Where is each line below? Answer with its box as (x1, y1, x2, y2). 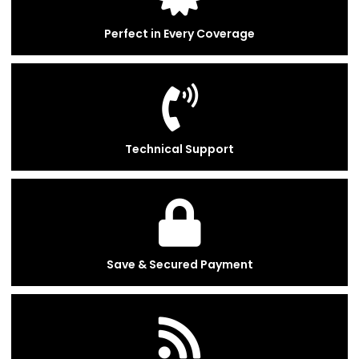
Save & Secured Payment (106, 256, 253, 272)
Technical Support (125, 141, 234, 157)
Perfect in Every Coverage (104, 26, 255, 42)
